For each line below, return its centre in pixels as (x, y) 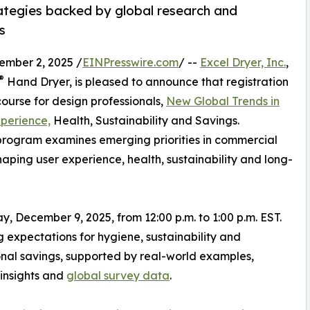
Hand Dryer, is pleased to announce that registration (146, 82)
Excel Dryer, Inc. (243, 63)
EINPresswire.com (130, 63)
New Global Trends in (223, 101)
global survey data (118, 276)
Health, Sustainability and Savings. (145, 121)
